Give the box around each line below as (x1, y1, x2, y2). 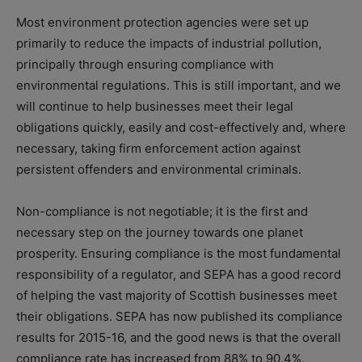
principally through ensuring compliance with (16, 57, 274, 73)
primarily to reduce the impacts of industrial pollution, (16, 36, 322, 52)
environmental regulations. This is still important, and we (16, 78, 341, 94)
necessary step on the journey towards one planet (16, 225, 303, 241)
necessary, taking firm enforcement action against (16, 141, 301, 157)
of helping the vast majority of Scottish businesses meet (16, 288, 337, 304)
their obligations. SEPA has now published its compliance (16, 309, 343, 325)
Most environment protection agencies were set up (16, 15, 309, 31)
